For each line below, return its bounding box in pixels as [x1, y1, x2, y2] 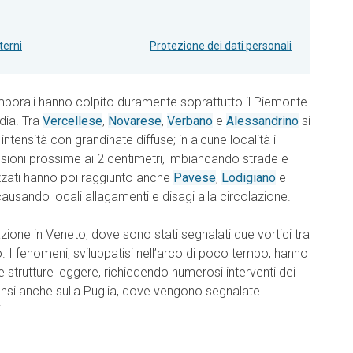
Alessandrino [226, 113, 299, 129]
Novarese [108, 113, 162, 129]
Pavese [173, 170, 216, 186]
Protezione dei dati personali [150, 39, 292, 53]
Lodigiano [221, 170, 276, 186]
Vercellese [43, 113, 102, 129]
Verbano [167, 113, 213, 129]
